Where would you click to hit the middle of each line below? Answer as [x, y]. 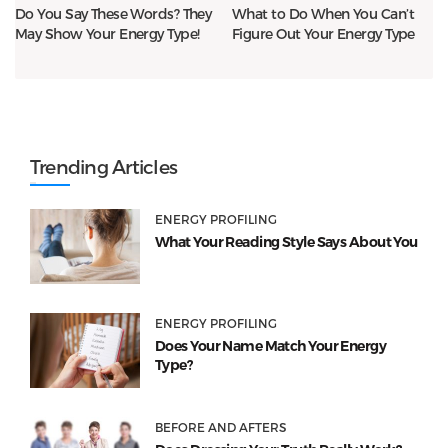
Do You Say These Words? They [113, 14]
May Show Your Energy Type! [107, 34]
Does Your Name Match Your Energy [271, 346]
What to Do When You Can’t [323, 14]
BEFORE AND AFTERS [220, 427]
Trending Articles [104, 167]
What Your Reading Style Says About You [286, 242]
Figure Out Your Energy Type [323, 34]
